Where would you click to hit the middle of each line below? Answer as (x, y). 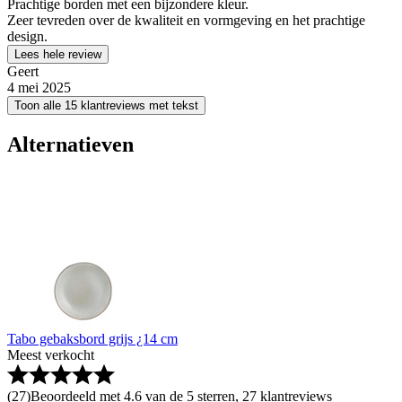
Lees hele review (58, 54)
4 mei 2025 (39, 87)
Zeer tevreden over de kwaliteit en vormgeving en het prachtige (186, 20)
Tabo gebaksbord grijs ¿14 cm (92, 338)
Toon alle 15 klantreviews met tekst (106, 105)
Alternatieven (70, 144)
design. (27, 36)
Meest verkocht (51, 354)
